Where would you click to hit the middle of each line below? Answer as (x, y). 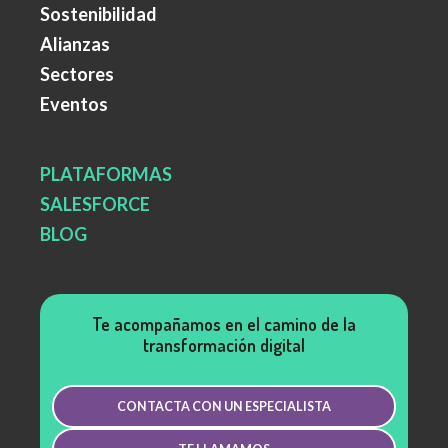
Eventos (74, 104)
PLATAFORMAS (106, 174)
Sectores (77, 74)
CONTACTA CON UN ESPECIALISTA (224, 407)
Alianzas (75, 44)
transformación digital (224, 345)
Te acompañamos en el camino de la (224, 324)
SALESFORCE (95, 204)
